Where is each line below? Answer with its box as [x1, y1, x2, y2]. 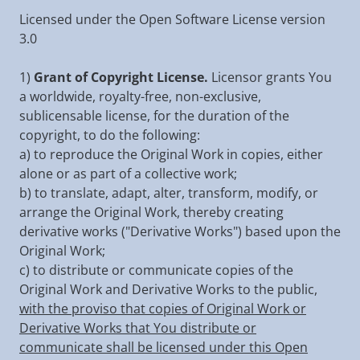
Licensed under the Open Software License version [19, 10, 325, 28]
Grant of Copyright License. [34, 68, 208, 86]
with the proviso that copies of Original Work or [19, 300, 306, 317]
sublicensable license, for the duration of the [19, 107, 289, 125]
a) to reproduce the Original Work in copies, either [19, 145, 323, 163]
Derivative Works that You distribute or [19, 319, 256, 337]
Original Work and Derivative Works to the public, [19, 280, 317, 298]
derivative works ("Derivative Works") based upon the [19, 223, 341, 240]
